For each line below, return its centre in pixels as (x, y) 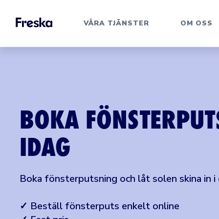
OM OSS (197, 23)
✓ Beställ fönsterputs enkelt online (99, 206)
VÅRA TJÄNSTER (116, 23)
